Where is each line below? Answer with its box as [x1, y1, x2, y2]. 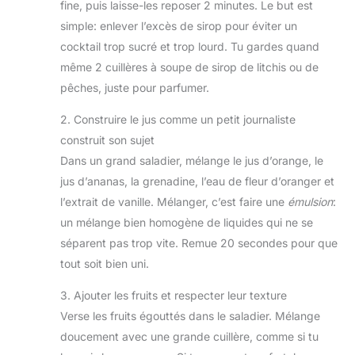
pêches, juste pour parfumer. [60, 80, 209, 94]
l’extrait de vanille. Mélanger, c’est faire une [60, 194, 288, 208]
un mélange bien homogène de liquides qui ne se [60, 215, 313, 229]
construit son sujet [60, 132, 155, 147]
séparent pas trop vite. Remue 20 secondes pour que [60, 235, 338, 250]
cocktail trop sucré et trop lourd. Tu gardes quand [60, 39, 319, 53]
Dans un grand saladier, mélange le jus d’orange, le [60, 153, 323, 167]
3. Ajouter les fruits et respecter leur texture [60, 288, 287, 302]
